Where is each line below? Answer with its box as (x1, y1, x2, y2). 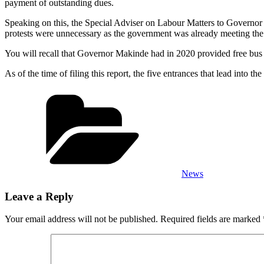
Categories (181, 87, 220, 98)
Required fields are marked (160, 214, 263, 225)
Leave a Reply (5, 190, 74, 203)
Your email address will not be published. (5, 214, 158, 225)
